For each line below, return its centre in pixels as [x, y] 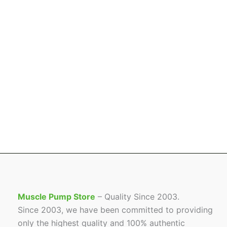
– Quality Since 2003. [137, 196]
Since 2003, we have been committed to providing [115, 210]
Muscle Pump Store [56, 196]
